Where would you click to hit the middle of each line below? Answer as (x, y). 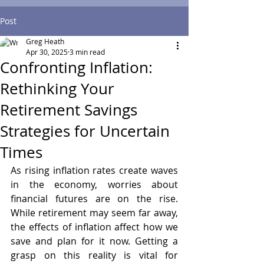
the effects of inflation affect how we (94, 227)
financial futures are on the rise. (94, 198)
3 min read (87, 52)
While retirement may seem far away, (94, 212)
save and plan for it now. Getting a (94, 241)
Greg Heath (45, 41)
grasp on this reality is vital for (94, 255)
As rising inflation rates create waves (94, 170)
